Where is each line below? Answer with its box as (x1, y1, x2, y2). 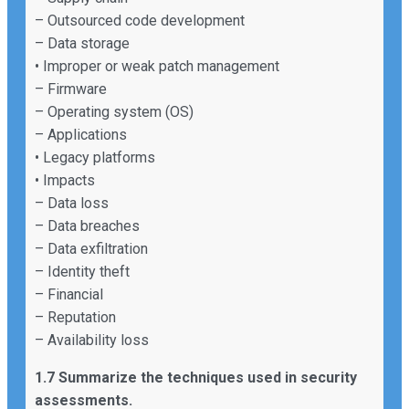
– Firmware (35, 79, 107, 98)
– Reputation (35, 308, 116, 326)
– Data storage (35, 34, 130, 52)
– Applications (35, 125, 127, 143)
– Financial (35, 285, 103, 303)
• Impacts (35, 171, 95, 189)
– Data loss (35, 194, 109, 212)
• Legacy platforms (35, 148, 155, 166)
